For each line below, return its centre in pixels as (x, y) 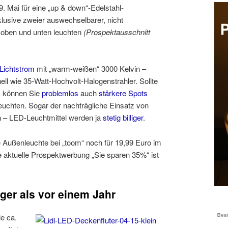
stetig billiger (123, 118)
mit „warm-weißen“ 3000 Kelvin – (90, 69)
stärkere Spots (123, 93)
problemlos (60, 93)
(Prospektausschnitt (117, 32)
